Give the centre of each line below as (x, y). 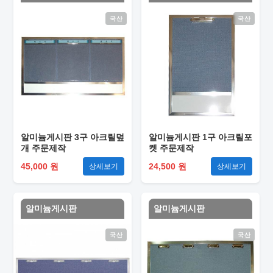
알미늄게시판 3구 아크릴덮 (73, 137)
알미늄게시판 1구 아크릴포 (200, 137)
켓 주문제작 (171, 148)
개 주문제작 (43, 148)
